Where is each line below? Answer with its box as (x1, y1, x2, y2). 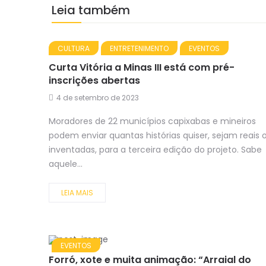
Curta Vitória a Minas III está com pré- (49, 61, 235, 75)
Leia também (52, 2, 130, 19)
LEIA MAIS (61, 188, 93, 198)
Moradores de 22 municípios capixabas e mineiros (49, 115, 256, 128)
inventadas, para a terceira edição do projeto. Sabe (49, 144, 262, 156)
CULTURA (58, 43, 90, 54)
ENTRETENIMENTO (110, 43, 169, 54)
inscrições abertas (49, 74, 140, 88)
